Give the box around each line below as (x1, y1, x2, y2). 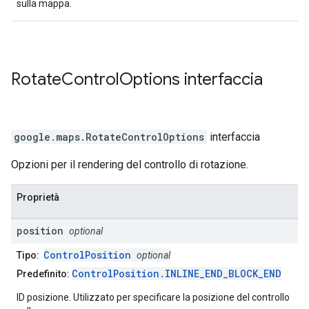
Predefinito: (17, 268, 70, 280)
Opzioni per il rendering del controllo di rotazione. (11, 158, 248, 172)
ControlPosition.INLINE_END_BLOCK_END (72, 267, 281, 281)
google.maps (14, 130, 80, 144)
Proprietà (17, 192, 59, 203)
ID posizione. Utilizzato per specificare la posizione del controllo (17, 292, 290, 303)
